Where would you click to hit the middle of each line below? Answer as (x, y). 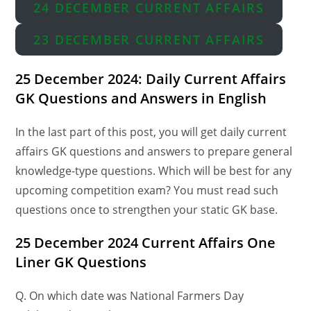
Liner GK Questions (81, 262)
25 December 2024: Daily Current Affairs (151, 79)
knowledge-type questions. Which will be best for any (154, 171)
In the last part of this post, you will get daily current (151, 132)
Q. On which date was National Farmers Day (130, 296)
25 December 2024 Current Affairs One (146, 243)
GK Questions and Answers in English (141, 99)
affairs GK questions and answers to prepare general (154, 152)
